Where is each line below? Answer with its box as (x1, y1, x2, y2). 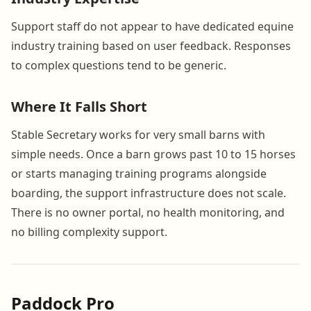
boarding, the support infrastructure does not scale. (11, 185, 286, 201)
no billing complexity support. (11, 224, 167, 239)
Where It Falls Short (11, 96, 147, 116)
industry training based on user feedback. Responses (11, 37, 291, 53)
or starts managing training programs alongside (11, 165, 267, 181)
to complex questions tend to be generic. (11, 57, 226, 73)
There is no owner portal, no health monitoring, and (11, 204, 285, 220)
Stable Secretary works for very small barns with (11, 126, 265, 142)
